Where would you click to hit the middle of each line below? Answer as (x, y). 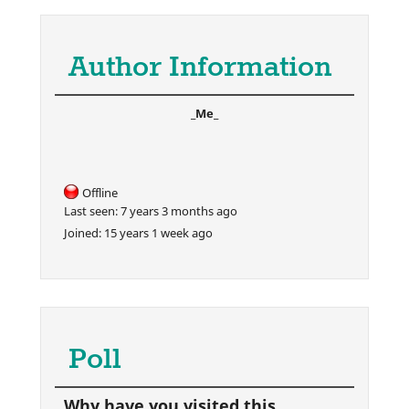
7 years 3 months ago (178, 210)
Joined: (83, 232)
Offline (100, 192)
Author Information (200, 68)
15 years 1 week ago (157, 232)
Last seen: (91, 210)
